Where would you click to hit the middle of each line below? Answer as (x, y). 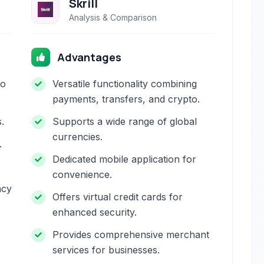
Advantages (90, 57)
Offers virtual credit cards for (118, 197)
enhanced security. (95, 212)
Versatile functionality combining (125, 84)
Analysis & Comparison (113, 17)
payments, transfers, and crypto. (126, 99)
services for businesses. (106, 250)
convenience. (82, 174)
